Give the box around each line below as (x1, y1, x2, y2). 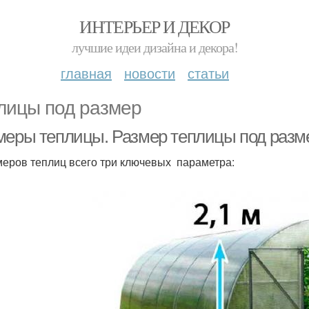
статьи (188, 63, 229, 83)
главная (61, 63, 112, 83)
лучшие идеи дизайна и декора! (71, 38, 238, 57)
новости (124, 63, 175, 83)
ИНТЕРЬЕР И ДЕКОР (79, 14, 230, 38)
